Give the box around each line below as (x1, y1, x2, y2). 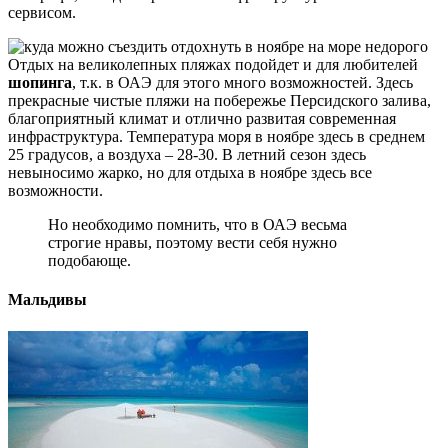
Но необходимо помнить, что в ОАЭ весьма (48, 215, 347, 233)
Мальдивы (8, 291, 87, 309)
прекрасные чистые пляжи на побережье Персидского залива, (8, 91, 431, 109)
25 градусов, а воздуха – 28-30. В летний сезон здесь (8, 145, 366, 163)
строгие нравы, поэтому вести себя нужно (48, 233, 337, 251)
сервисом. (8, 3, 76, 21)
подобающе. (48, 251, 131, 269)
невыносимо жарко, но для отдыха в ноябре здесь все (8, 163, 372, 181)
